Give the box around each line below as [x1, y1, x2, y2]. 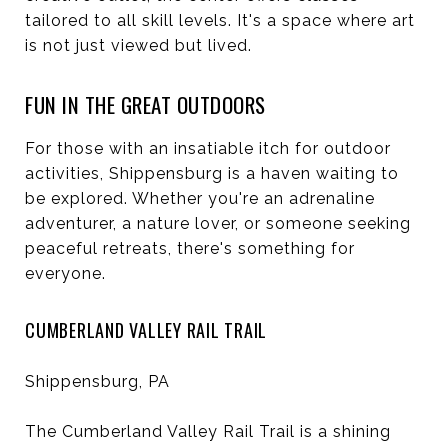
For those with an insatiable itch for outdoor [25, 138, 391, 158]
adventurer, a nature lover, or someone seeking [25, 213, 411, 233]
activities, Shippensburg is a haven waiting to [25, 163, 399, 183]
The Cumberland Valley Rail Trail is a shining [25, 421, 391, 441]
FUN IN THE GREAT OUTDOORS [25, 88, 266, 120]
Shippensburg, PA [25, 371, 170, 391]
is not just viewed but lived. [25, 35, 252, 55]
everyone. [25, 263, 106, 283]
